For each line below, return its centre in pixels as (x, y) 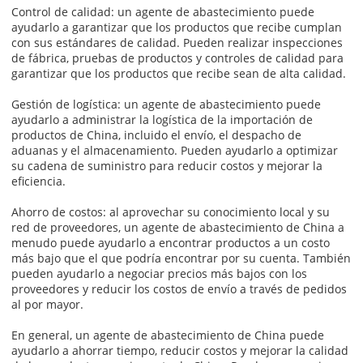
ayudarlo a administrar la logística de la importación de (162, 119)
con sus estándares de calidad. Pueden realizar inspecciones (177, 42)
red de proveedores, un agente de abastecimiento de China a (178, 227)
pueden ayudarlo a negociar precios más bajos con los (160, 273)
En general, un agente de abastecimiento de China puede (168, 335)
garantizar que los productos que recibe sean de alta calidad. (179, 73)
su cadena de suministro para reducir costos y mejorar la (167, 165)
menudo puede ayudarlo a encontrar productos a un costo (171, 242)
